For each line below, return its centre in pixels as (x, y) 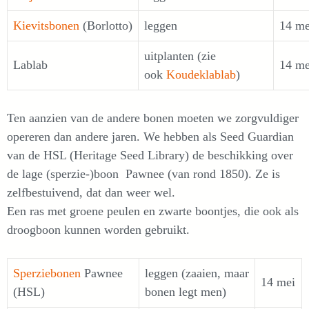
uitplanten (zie (180, 56)
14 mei (278, 282)
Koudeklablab (201, 74)
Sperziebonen (47, 273)
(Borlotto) (106, 26)
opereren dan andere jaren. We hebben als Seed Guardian (150, 137)
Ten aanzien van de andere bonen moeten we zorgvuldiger (153, 118)
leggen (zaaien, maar (197, 273)
